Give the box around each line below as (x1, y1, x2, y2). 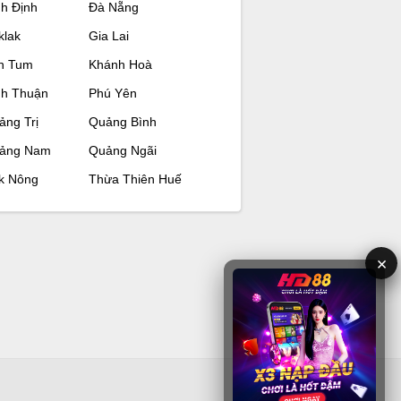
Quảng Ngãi (88, 142, 157, 158)
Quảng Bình (88, 114, 157, 129)
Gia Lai (88, 28, 129, 43)
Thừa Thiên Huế (88, 171, 182, 186)
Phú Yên (88, 85, 137, 100)
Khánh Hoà (88, 56, 152, 72)
